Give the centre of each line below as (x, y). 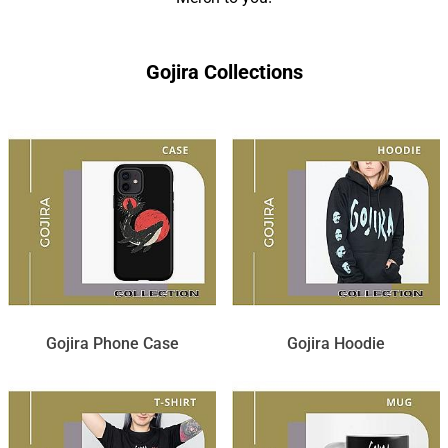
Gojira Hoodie (336, 344)
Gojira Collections (224, 72)
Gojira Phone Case (112, 344)
